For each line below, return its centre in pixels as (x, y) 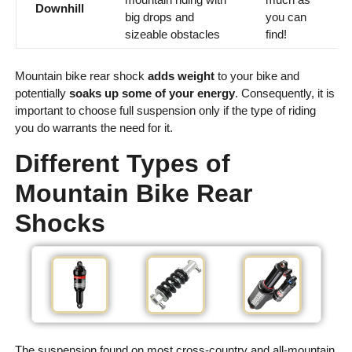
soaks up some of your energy (152, 93)
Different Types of (122, 164)
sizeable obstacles (172, 35)
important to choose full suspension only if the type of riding (165, 111)
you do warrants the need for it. (93, 128)
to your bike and (257, 76)
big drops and (159, 17)
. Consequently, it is (284, 93)
